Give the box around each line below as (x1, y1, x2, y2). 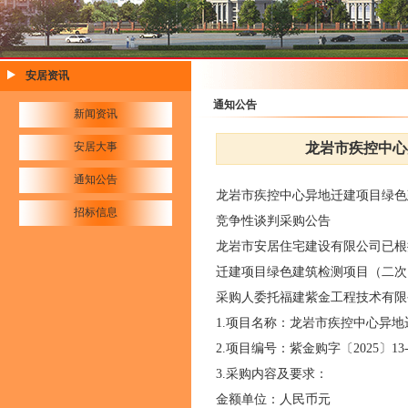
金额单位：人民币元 (215, 393, 334, 406)
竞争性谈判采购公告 (215, 214, 334, 228)
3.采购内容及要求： (215, 367, 331, 381)
